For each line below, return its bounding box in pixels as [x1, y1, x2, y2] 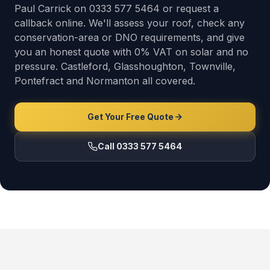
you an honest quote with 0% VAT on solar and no [14, 46, 248, 58]
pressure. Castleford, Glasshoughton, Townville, [14, 60, 236, 72]
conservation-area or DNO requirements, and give [14, 31, 245, 43]
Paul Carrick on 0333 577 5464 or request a [14, 2, 219, 14]
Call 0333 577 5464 [98, 141, 182, 151]
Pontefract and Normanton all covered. [14, 75, 195, 87]
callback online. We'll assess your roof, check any [14, 17, 245, 29]
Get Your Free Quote [87, 111, 174, 122]
